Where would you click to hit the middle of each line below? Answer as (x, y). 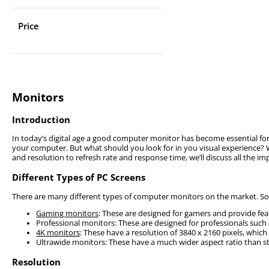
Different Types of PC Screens (79, 177)
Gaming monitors (67, 214)
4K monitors (58, 233)
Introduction (41, 119)
